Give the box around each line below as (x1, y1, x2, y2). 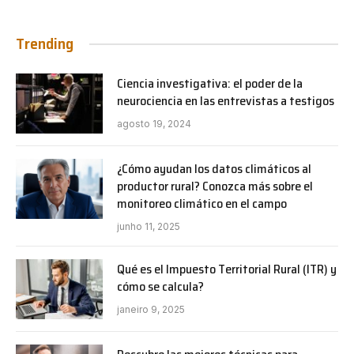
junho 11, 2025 (117, 220, 180, 233)
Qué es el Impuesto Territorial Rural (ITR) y (117, 259, 337, 280)
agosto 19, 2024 (117, 118, 191, 130)
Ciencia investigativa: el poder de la (117, 73, 303, 94)
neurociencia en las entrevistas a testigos (117, 91, 334, 111)
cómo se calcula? (117, 277, 204, 297)
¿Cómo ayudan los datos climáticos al (117, 159, 311, 179)
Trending (16, 31, 73, 57)
